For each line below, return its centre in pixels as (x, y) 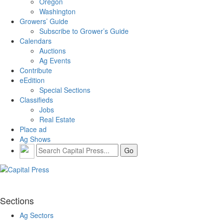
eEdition (32, 80)
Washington (57, 11)
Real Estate (57, 119)
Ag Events (55, 60)
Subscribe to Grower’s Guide (84, 31)
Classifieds (36, 99)
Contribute (36, 70)
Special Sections (65, 90)
